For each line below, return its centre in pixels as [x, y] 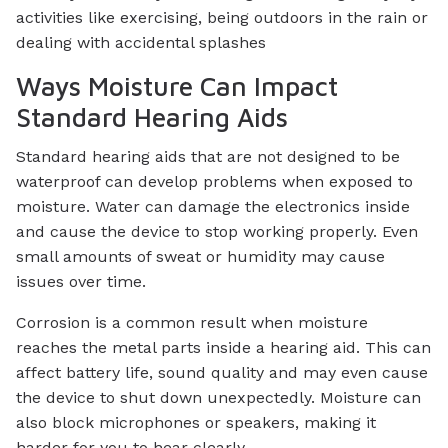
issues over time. [81, 282]
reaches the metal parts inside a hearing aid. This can [223, 348]
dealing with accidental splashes [141, 42]
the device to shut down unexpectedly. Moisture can [218, 398]
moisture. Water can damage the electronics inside [213, 207]
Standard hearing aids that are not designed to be [208, 157]
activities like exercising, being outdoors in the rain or [222, 17]
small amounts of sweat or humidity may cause [200, 257]
